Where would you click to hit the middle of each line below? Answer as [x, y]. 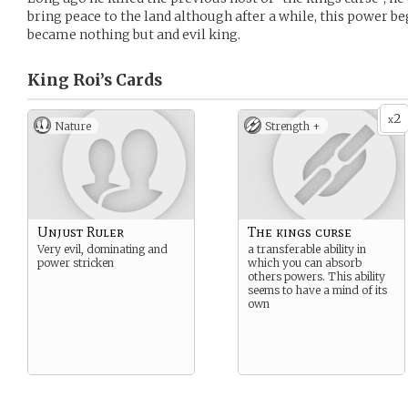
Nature [73, 126]
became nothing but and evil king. [134, 35]
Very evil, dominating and [102, 249]
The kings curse [300, 232]
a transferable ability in [307, 249]
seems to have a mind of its [317, 290]
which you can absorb [305, 263]
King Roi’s [70, 80]
